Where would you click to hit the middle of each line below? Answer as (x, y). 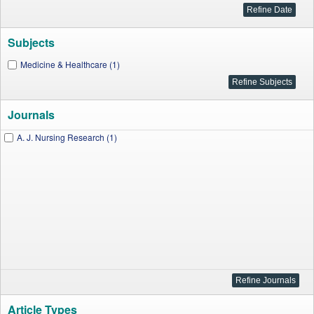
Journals (31, 115)
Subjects (31, 42)
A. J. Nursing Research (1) (67, 137)
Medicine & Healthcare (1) (70, 64)
